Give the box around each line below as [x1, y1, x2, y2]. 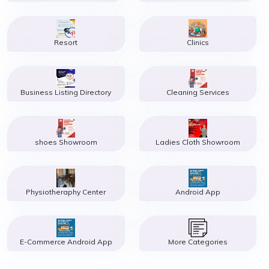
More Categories [168, 237, 228, 247]
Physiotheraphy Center [26, 187, 106, 197]
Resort [54, 38, 78, 47]
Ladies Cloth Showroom [155, 138, 240, 147]
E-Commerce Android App [19, 237, 112, 247]
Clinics [186, 38, 209, 47]
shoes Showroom [34, 138, 97, 147]
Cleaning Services [166, 88, 229, 97]
